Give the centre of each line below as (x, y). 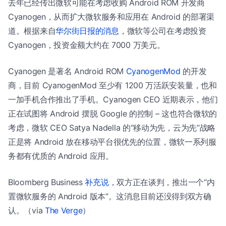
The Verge (64, 210)
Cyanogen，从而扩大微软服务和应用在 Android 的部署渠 (111, 16)
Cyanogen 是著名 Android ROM (67, 71)
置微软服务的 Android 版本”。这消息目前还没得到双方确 (110, 196)
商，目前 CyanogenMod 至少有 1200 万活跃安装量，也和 (112, 85)
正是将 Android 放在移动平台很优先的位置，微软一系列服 (112, 142)
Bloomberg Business (47, 182)
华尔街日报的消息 (87, 31)
